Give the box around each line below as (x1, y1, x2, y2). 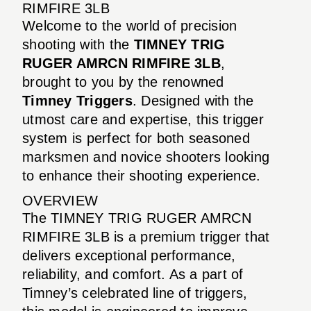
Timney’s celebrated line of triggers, (22, 285, 248, 301)
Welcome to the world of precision (22, 17, 237, 33)
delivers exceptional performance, (22, 247, 236, 263)
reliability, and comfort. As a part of (22, 266, 244, 282)
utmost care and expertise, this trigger (22, 111, 264, 127)
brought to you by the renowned (22, 74, 224, 90)
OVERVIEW (22, 192, 98, 208)
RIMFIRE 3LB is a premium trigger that (22, 228, 270, 244)
